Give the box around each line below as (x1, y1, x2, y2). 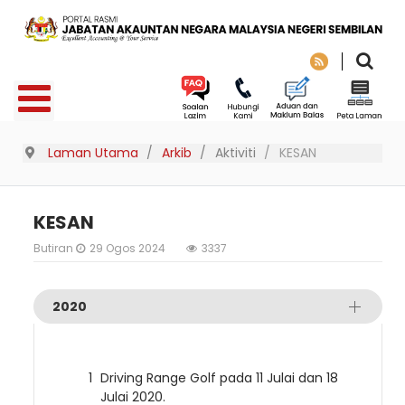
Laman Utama (48, 144, 138, 163)
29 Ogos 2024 (89, 240, 165, 257)
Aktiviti (214, 144, 256, 163)
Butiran (33, 240, 76, 257)
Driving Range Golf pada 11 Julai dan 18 (100, 369, 338, 388)
